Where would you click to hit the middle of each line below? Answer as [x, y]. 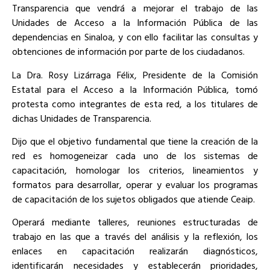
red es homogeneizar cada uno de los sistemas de [135, 155]
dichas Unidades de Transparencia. [82, 118]
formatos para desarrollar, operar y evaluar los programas [135, 184]
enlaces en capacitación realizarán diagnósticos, [135, 251]
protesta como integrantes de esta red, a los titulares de [135, 103]
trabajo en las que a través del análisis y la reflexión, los [135, 237]
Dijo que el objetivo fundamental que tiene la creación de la [135, 141]
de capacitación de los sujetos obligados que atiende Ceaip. [133, 199]
